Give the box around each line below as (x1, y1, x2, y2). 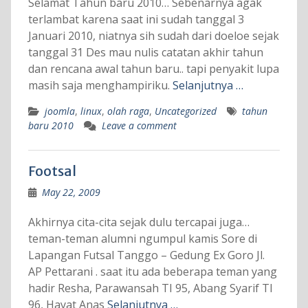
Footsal (27, 162, 76, 180)
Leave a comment (101, 119, 177, 133)
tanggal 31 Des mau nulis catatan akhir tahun (27, 45, 263, 60)
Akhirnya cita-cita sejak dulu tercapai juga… (27, 214, 252, 230)
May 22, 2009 (41, 186, 100, 199)
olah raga (107, 104, 149, 118)
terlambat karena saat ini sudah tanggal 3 (27, 12, 244, 27)
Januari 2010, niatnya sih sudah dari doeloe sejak (27, 28, 279, 44)
